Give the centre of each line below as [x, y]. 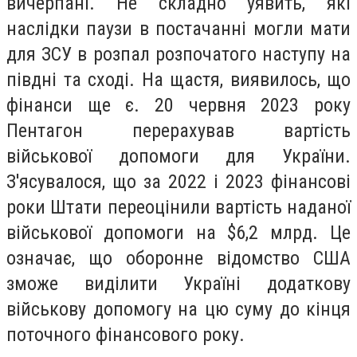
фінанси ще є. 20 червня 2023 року [178, 106]
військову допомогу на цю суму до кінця [178, 310]
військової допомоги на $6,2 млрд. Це [178, 233]
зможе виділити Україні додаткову [178, 284]
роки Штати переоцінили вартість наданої [178, 208]
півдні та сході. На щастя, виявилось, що [178, 80]
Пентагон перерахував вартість [178, 131]
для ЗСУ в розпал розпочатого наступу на [178, 55]
